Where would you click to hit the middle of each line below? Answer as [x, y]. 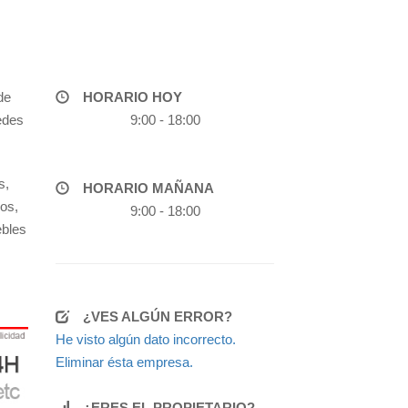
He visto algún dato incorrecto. [146, 339]
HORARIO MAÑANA [148, 188]
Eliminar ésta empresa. [124, 362]
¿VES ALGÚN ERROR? [158, 316]
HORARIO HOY [133, 97]
